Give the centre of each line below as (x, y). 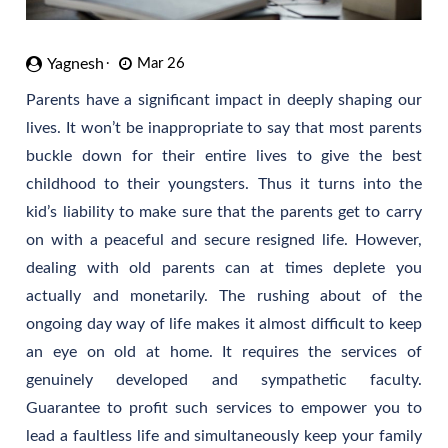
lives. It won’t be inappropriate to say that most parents (224, 127)
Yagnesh (76, 63)
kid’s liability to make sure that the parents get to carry (224, 211)
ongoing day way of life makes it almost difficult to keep (224, 323)
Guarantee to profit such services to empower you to (224, 407)
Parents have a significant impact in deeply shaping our (224, 99)
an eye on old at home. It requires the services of (224, 351)
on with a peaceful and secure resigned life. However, (224, 239)
